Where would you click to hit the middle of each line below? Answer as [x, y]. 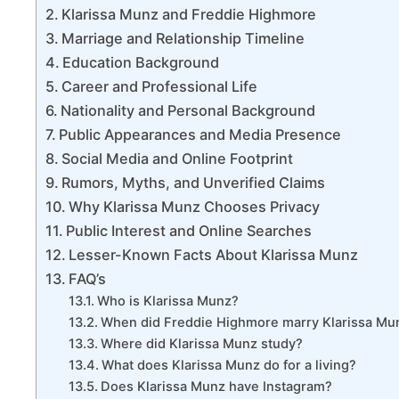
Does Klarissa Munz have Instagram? [216, 387]
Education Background [141, 63]
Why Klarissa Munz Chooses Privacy [195, 207]
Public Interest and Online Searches [189, 231]
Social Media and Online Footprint [178, 159]
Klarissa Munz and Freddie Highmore [189, 15]
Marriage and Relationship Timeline [183, 39]
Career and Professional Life [160, 87]
